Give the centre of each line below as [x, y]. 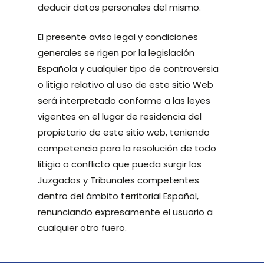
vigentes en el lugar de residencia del [120, 116]
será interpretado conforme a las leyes [124, 100]
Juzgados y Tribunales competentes [119, 180]
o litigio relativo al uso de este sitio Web [126, 84]
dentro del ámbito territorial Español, [118, 196]
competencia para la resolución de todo [127, 148]
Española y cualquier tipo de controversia [128, 68]
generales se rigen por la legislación [116, 52]
